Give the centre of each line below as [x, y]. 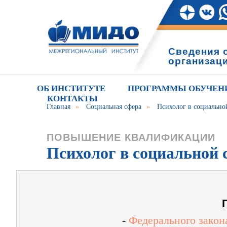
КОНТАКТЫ [72, 99]
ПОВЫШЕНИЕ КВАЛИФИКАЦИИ [131, 137]
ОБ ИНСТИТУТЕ [71, 88]
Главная [59, 107]
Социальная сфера [114, 107]
